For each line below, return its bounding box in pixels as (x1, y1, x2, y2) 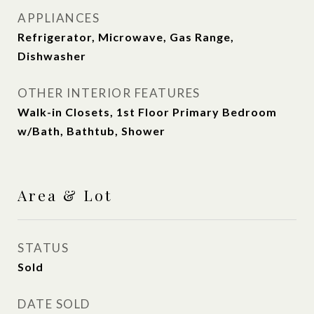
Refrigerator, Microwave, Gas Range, (18, 30, 234, 43)
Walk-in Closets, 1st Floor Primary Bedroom (18, 105, 277, 118)
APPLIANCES (18, 11, 100, 25)
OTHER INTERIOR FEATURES (18, 86, 200, 100)
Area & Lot (18, 185, 112, 205)
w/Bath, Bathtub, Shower (18, 124, 165, 137)
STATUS (18, 240, 69, 255)
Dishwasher (18, 49, 86, 62)
